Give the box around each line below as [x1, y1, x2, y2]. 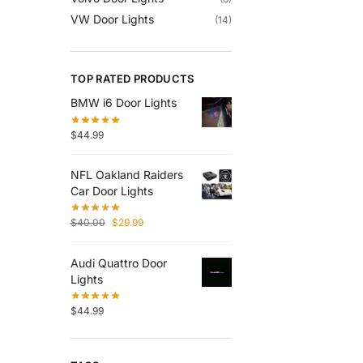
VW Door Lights [70, 11, 154, 26]
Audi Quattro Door [70, 255, 167, 270]
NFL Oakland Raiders [70, 167, 183, 181]
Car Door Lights [70, 183, 153, 198]
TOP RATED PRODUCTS [70, 72, 194, 86]
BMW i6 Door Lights [70, 96, 177, 110]
